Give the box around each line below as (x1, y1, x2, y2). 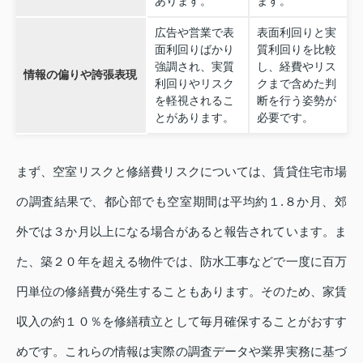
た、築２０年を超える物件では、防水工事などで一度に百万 (16, 254, 347, 268)
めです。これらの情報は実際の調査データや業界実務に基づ (16, 344, 347, 358)
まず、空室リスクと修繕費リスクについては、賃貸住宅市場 (16, 164, 347, 178)
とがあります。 (154, 111, 234, 125)
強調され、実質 (154, 60, 234, 74)
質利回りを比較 (256, 43, 336, 57)
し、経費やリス (256, 60, 336, 74)
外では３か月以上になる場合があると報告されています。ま (16, 224, 347, 238)
